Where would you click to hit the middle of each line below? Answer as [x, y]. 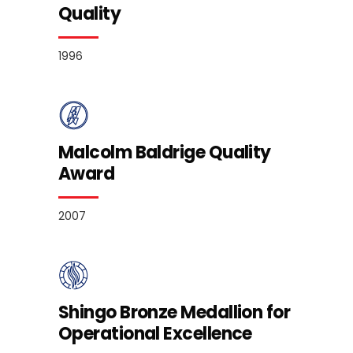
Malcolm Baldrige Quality [165, 153]
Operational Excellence [155, 334]
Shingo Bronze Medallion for [175, 313]
